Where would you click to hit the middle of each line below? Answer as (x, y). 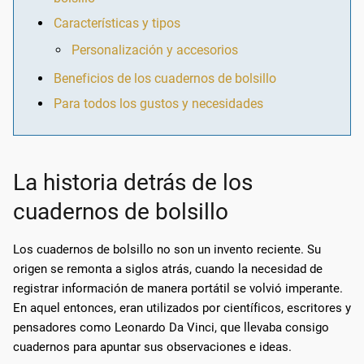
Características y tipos (117, 23)
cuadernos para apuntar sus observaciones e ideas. (152, 347)
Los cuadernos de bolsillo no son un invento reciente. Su (167, 249)
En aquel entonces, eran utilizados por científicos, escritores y (182, 308)
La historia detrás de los (133, 182)
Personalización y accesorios (155, 50)
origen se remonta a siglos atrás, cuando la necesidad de (168, 269)
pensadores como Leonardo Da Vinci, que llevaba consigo (171, 327)
